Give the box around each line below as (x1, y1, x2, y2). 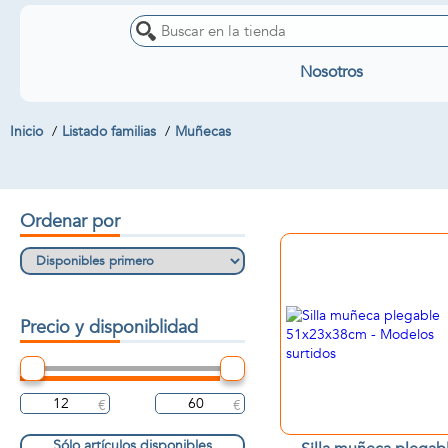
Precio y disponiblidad (20, 315, 198, 340)
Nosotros (299, 61, 363, 83)
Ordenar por (20, 209, 120, 234)
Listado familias (62, 122, 156, 141)
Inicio (10, 122, 43, 141)
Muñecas (175, 122, 231, 141)
